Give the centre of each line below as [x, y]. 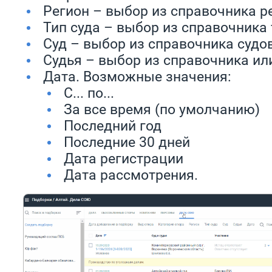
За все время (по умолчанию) [162, 109]
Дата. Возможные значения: [155, 76]
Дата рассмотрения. [131, 174]
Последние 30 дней [127, 141]
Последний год [113, 125]
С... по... [89, 92]
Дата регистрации [124, 158]
